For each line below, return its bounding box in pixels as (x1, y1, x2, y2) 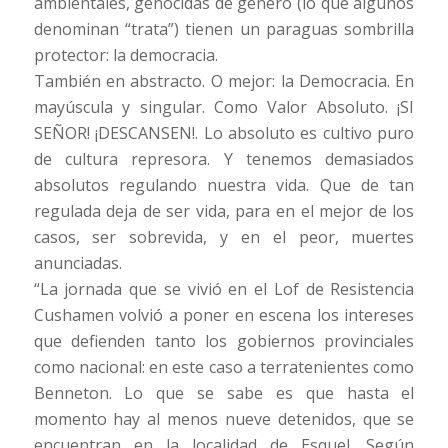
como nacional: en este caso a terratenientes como (33, 356, 415, 379)
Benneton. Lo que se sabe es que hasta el (33, 382, 415, 405)
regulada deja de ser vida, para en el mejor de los (33, 200, 415, 223)
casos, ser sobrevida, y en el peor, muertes (33, 226, 415, 249)
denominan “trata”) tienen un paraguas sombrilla (33, 18, 415, 41)
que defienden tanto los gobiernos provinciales (33, 330, 415, 353)
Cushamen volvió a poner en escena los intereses (33, 304, 415, 327)
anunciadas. (33, 252, 122, 275)
